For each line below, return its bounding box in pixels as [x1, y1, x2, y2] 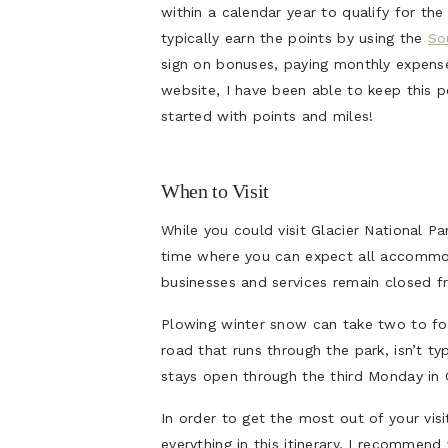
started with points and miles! [161, 108, 374, 125]
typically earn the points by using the [161, 30, 428, 47]
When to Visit [161, 180, 269, 203]
